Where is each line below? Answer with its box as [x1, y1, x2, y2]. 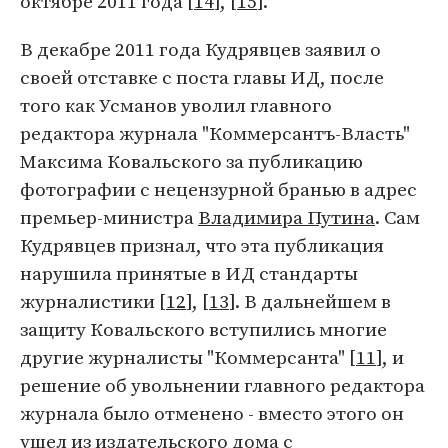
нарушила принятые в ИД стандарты [20, 260, 358, 286]
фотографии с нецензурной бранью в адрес [20, 176, 417, 202]
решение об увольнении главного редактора [20, 372, 425, 398]
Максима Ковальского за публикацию [20, 148, 363, 174]
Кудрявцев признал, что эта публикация [20, 232, 384, 258]
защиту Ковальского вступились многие [20, 316, 387, 342]
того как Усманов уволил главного [20, 92, 332, 118]
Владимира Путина [198, 204, 375, 230]
